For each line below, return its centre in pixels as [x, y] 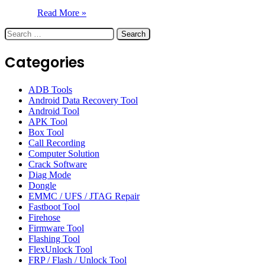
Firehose [44, 217]
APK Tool [48, 121]
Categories [45, 62]
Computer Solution [64, 153]
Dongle [42, 185]
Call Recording [57, 143]
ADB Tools [50, 89]
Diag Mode [50, 174]
